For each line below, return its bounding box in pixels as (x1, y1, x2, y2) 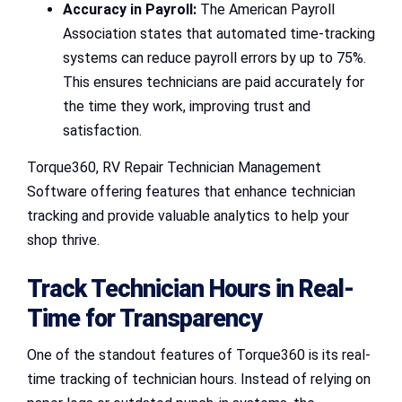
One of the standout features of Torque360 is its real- (27, 346, 371, 364)
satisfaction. (63, 121, 142, 139)
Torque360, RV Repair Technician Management (27, 158, 321, 176)
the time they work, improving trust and (63, 97, 310, 115)
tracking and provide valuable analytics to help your (27, 206, 349, 224)
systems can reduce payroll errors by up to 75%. (63, 48, 366, 66)
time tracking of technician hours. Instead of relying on (27, 371, 371, 389)
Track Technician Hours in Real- (27, 275, 354, 304)
